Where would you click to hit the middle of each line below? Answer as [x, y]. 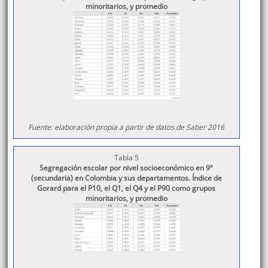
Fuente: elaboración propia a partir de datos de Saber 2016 [127, 127]
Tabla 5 [126, 158]
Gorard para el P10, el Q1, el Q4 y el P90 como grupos [127, 188]
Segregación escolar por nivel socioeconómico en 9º [127, 168]
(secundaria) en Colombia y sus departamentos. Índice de [126, 178]
